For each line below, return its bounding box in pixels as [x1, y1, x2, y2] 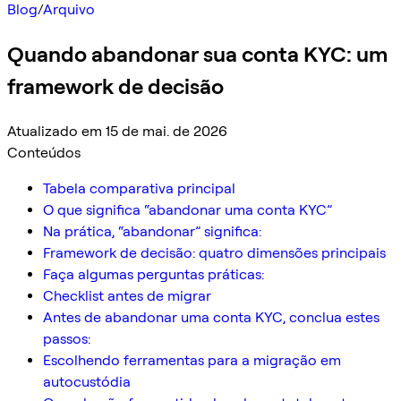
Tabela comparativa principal [43, 179, 235, 197]
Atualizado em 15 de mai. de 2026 [7, 122, 227, 140]
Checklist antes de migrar [43, 286, 211, 304]
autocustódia [43, 372, 131, 390]
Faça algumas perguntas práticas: [43, 265, 264, 283]
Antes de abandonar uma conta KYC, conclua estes [43, 308, 380, 326]
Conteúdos [7, 143, 81, 161]
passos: [43, 329, 90, 347]
